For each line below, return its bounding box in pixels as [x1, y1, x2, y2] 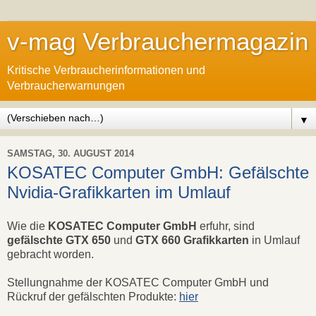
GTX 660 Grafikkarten [135, 233, 249, 246]
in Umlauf [249, 233, 300, 246]
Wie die [7, 219, 48, 232]
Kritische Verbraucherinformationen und [7, 64, 205, 76]
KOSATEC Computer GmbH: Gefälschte [7, 163, 309, 182]
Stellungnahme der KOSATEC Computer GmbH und [7, 276, 269, 288]
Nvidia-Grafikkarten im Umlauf [7, 183, 231, 202]
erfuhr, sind [197, 219, 255, 232]
